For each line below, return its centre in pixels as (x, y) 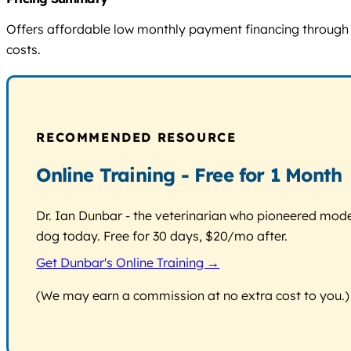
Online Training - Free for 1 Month (189, 174)
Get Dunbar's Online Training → (128, 262)
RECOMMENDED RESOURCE (136, 137)
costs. (24, 49)
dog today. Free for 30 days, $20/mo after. (162, 235)
